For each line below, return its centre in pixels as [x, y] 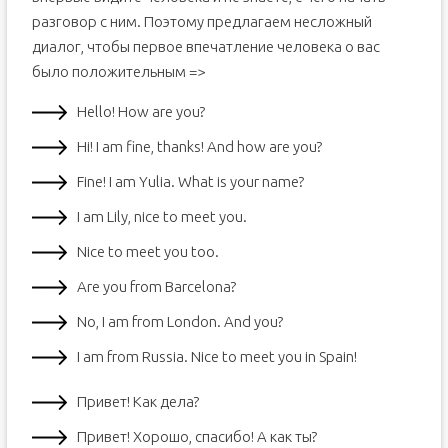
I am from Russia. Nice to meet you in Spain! [216, 356]
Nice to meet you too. [147, 251]
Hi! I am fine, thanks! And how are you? [199, 146]
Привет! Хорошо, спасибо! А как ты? [196, 436]
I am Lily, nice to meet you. [161, 216]
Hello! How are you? [140, 111]
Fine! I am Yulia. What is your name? [190, 181]
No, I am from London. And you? [179, 321]
